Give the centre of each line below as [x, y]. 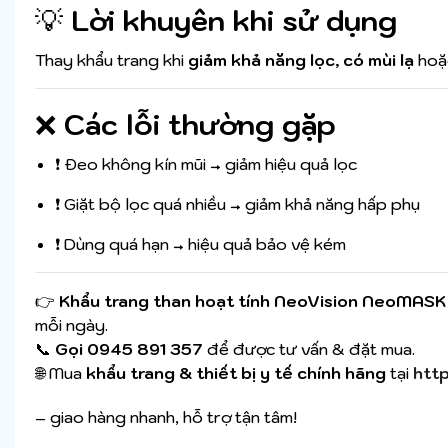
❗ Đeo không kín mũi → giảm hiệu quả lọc [206, 164]
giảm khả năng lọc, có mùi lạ [301, 60]
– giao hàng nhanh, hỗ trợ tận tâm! [166, 417]
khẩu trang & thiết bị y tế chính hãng [236, 373]
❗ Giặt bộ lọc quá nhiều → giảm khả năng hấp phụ [237, 204]
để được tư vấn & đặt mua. [309, 349]
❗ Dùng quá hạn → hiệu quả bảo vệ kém [200, 244]
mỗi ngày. [71, 325]
